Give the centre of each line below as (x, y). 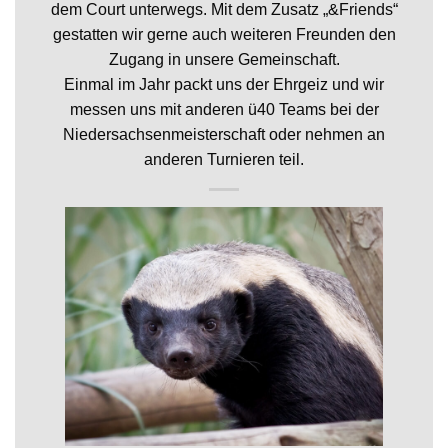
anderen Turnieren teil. (224, 160)
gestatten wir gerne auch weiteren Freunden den (224, 35)
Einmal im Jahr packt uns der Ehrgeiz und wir (224, 85)
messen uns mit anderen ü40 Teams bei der (224, 110)
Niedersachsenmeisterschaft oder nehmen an (224, 135)
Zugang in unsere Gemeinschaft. (224, 60)
